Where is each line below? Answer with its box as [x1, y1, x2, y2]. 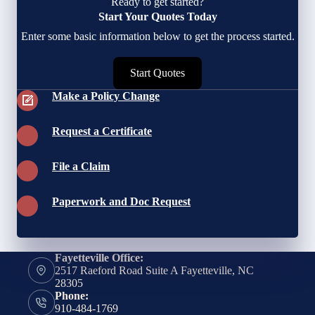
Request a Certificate [52, 124, 152, 137]
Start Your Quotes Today [98, 10, 217, 22]
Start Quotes [130, 66, 185, 79]
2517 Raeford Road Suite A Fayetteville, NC [54, 264, 254, 276]
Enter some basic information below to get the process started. [20, 30, 295, 42]
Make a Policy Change [52, 89, 160, 102]
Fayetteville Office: [54, 251, 143, 264]
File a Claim [52, 160, 110, 172]
